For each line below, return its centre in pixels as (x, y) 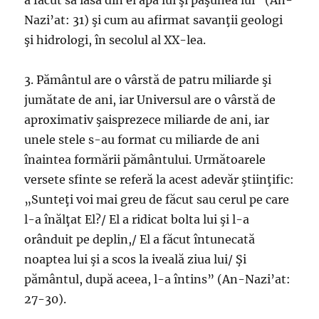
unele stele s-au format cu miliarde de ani (142, 140)
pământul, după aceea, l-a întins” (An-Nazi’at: (158, 279)
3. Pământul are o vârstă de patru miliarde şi (148, 80)
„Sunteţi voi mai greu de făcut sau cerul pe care (157, 199)
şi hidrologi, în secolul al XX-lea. (115, 40)
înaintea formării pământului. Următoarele (145, 159)
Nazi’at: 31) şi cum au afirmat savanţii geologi (154, 20)
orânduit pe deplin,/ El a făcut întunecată (140, 239)
